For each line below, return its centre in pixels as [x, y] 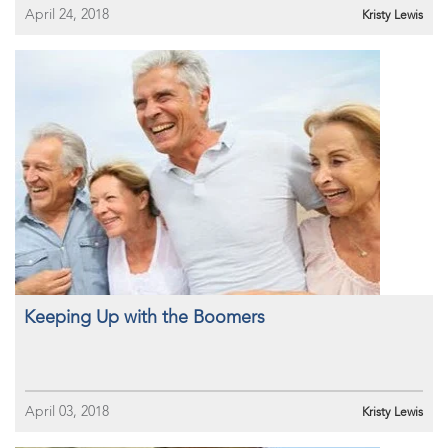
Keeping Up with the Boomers [144, 317]
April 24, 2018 [67, 14]
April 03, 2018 [67, 411]
